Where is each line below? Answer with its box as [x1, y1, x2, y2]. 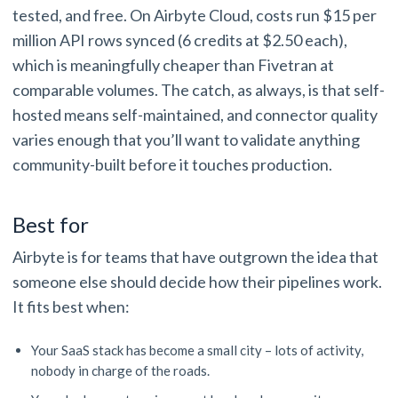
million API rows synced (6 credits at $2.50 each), [12, 30, 347, 51]
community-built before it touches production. [12, 155, 335, 175]
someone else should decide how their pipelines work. [12, 272, 382, 292]
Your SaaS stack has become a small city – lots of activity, [31, 342, 363, 359]
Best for [12, 211, 93, 238]
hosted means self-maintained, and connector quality [12, 105, 378, 125]
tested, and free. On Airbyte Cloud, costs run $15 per [12, 5, 377, 26]
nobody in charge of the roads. [31, 362, 212, 379]
